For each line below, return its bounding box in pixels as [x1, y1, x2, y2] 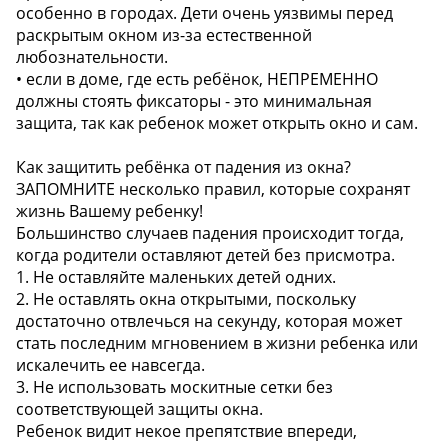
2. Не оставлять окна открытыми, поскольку [16, 288, 356, 311]
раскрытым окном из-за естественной [16, 24, 312, 47]
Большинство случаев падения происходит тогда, [16, 222, 404, 245]
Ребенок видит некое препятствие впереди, [16, 420, 357, 443]
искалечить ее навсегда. [16, 354, 205, 377]
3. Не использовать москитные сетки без [16, 376, 333, 399]
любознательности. [16, 46, 168, 69]
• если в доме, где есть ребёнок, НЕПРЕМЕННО [16, 68, 378, 91]
